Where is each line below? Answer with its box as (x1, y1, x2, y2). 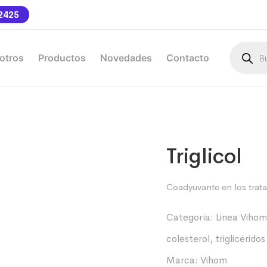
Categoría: (166, 211, 216, 223)
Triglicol (166, 143, 242, 169)
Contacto (166, 52, 209, 64)
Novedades (100, 52, 152, 64)
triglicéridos (215, 232, 265, 245)
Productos (38, 52, 86, 64)
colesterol (166, 232, 210, 245)
